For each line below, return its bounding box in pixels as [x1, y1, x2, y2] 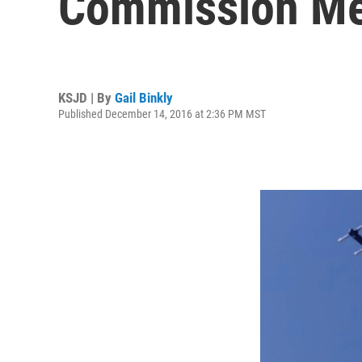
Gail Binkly [115, 89, 173, 106]
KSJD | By [58, 89, 115, 106]
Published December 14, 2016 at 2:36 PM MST [58, 107, 266, 120]
